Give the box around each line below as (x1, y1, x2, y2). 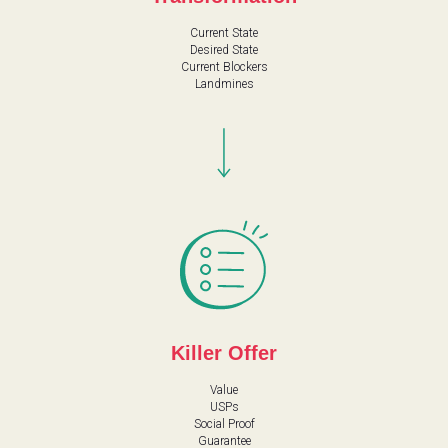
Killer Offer (171, 341, 277, 364)
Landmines (194, 76, 254, 91)
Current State (190, 25, 258, 40)
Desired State (190, 42, 258, 57)
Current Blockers (180, 59, 268, 74)
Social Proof (193, 416, 255, 431)
